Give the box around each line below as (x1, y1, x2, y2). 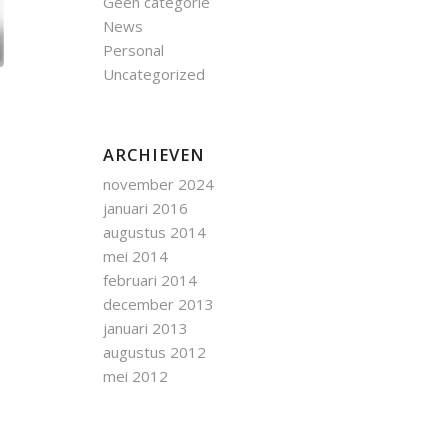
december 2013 (103, 294, 215, 314)
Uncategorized (103, 64, 206, 84)
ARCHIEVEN (103, 143, 206, 166)
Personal (103, 40, 165, 60)
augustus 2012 (103, 342, 207, 362)
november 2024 (103, 174, 215, 194)
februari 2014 (103, 270, 198, 290)
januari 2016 (103, 198, 189, 218)
